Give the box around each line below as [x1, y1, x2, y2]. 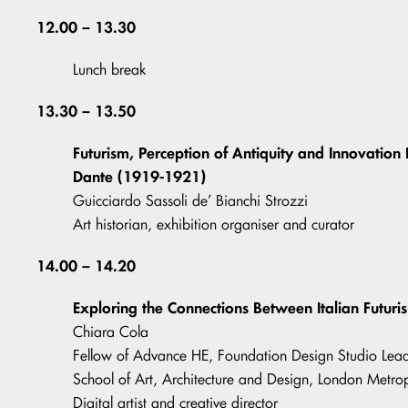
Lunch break [73, 60, 146, 79]
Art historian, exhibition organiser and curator [73, 215, 354, 234]
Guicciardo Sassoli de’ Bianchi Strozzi [73, 191, 308, 210]
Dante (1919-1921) [73, 167, 206, 187]
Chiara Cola [73, 322, 148, 342]
